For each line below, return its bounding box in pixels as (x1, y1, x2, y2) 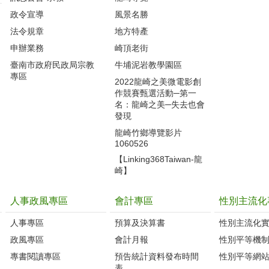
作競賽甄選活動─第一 (115, 88, 196, 98)
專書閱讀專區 (10, 251, 61, 261)
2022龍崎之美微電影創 (115, 76, 201, 86)
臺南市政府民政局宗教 (10, 59, 94, 70)
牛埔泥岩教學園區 (115, 59, 182, 70)
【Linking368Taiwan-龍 (115, 154, 202, 164)
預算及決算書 (115, 217, 165, 228)
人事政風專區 (10, 195, 68, 206)
